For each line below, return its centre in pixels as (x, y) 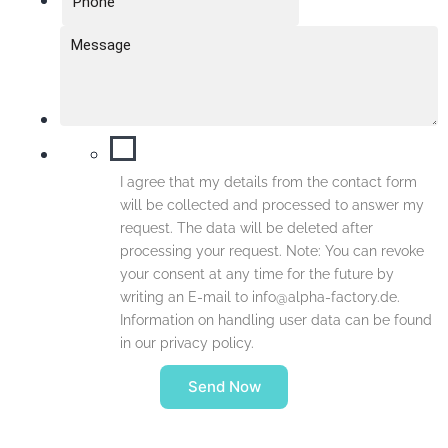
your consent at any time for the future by (257, 274)
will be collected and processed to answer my (272, 205)
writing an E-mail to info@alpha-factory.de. (260, 297)
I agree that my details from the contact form (268, 182)
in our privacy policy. (187, 343)
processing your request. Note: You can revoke (272, 251)
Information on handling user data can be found (276, 320)
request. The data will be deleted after (246, 228)
